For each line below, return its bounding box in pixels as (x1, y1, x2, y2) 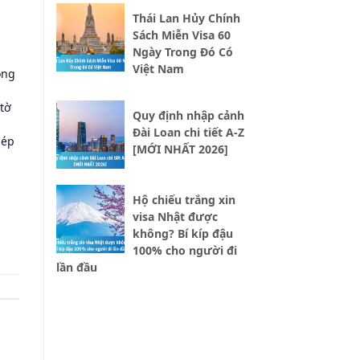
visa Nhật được (132, 209, 218, 225)
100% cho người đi (132, 243, 237, 259)
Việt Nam (132, 61, 184, 77)
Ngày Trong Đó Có (132, 44, 233, 60)
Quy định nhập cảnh (132, 108, 244, 124)
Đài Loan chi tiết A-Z (132, 125, 244, 141)
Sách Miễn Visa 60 (132, 27, 231, 43)
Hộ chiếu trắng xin (132, 192, 235, 208)
